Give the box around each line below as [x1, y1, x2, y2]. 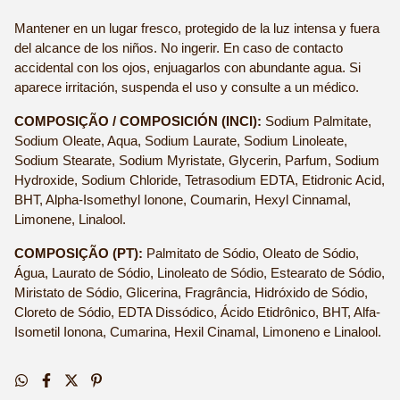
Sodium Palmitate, [262, 114, 371, 129]
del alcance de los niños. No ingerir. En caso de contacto [14, 41, 343, 55]
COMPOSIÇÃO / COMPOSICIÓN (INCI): [14, 114, 262, 129]
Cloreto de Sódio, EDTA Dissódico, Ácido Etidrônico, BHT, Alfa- [14, 305, 380, 320]
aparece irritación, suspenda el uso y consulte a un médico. [14, 80, 359, 95]
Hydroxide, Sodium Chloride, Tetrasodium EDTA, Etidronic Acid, [14, 173, 385, 187]
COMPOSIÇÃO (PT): [14, 246, 143, 261]
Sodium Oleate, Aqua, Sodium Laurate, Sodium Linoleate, [14, 134, 347, 148]
